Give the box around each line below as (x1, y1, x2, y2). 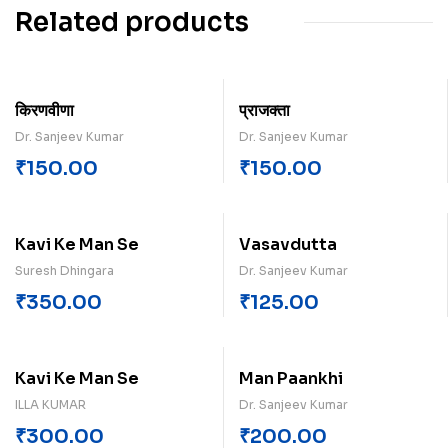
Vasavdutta (239, 233, 337, 255)
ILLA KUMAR (15, 396, 86, 412)
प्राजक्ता (239, 99, 290, 121)
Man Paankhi (239, 367, 343, 389)
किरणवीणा (15, 99, 74, 121)
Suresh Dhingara (15, 262, 114, 278)
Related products (15, 5, 249, 39)
